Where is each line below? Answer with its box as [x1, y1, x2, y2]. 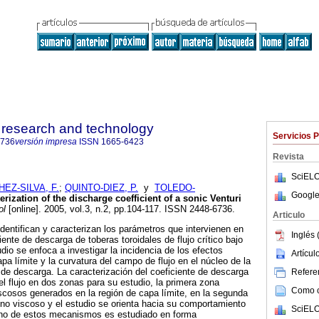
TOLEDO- [155, 182, 195, 194]
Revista [273, 152, 304, 162]
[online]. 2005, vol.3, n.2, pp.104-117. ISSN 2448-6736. [6, 204, 235, 215]
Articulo [273, 210, 305, 220]
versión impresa [15, 137, 77, 147]
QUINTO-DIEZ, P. [65, 182, 138, 194]
